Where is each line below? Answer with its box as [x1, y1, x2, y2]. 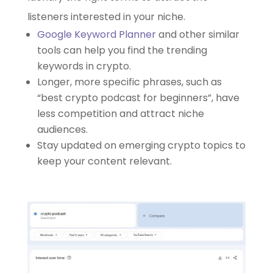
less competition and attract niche [37, 106, 204, 121]
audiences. [37, 122, 88, 136]
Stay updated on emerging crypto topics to [37, 138, 246, 152]
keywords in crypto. [37, 58, 131, 73]
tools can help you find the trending [37, 43, 207, 57]
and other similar [155, 27, 239, 41]
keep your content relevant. [37, 154, 172, 168]
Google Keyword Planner [37, 27, 156, 41]
